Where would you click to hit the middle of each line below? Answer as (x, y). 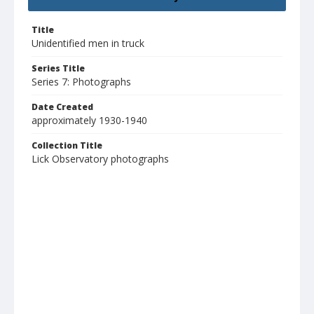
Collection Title (67, 146)
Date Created (62, 107)
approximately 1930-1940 (89, 121)
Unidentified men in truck (88, 43)
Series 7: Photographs (81, 82)
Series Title (58, 69)
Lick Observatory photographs (100, 159)
